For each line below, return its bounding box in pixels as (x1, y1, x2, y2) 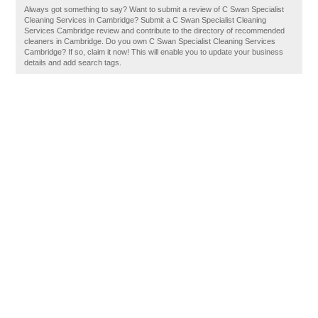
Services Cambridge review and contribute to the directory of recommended (24, 26, 285, 35)
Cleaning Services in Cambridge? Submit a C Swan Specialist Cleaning (24, 16, 267, 24)
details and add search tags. (24, 58, 122, 67)
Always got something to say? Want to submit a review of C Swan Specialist (24, 5, 285, 13)
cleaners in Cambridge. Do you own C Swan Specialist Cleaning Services (24, 37, 276, 45)
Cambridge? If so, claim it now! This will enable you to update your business (24, 48, 284, 56)
